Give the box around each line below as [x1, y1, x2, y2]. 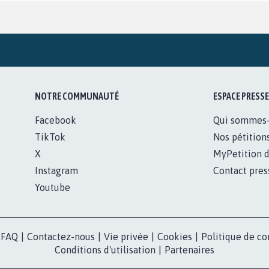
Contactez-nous [27, 231, 95, 242]
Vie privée [104, 231, 148, 242]
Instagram [35, 165, 79, 176]
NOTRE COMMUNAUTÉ [35, 90, 119, 101]
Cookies [157, 231, 192, 242]
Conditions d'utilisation [55, 244, 156, 255]
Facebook [35, 114, 77, 125]
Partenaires [165, 244, 214, 255]
